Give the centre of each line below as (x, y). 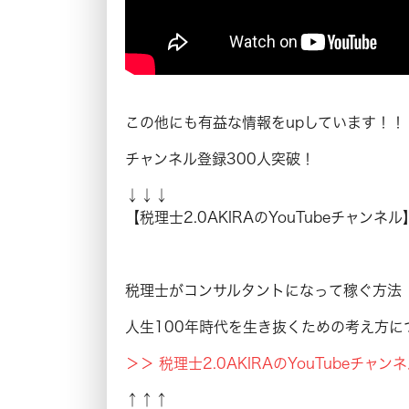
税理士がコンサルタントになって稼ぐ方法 (263, 290)
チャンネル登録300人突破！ (220, 158)
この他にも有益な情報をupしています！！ (265, 122)
